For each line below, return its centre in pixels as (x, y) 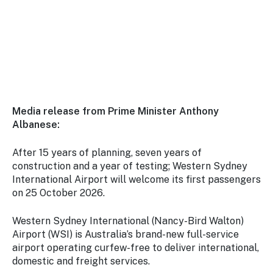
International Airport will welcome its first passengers (136, 179)
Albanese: (36, 125)
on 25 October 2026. (58, 193)
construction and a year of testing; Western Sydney (130, 166)
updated (58, 17)
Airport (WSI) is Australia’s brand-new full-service (126, 234)
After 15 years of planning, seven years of (107, 153)
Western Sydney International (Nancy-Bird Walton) (128, 221)
